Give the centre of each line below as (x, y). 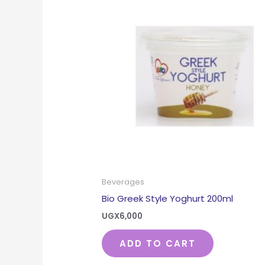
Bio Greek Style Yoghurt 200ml (168, 199)
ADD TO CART (158, 243)
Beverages (123, 182)
